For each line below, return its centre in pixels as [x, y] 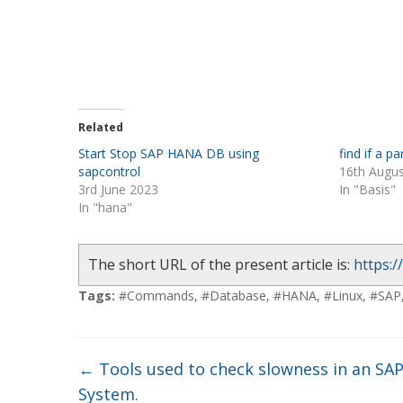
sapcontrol [109, 171]
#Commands [157, 296]
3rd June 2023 [118, 189]
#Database [234, 296]
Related [101, 127]
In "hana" [105, 207]
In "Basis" [368, 189]
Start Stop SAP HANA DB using [169, 153]
